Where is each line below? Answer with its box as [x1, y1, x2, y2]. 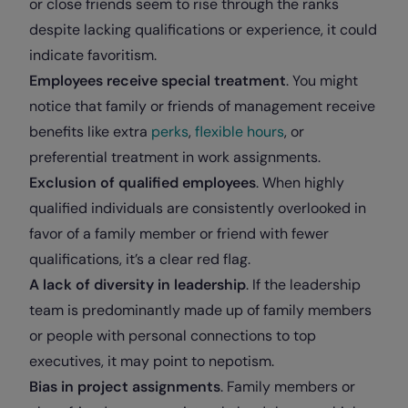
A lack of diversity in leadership [29, 274, 246, 294]
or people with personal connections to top [29, 325, 316, 345]
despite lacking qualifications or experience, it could [29, 19, 377, 39]
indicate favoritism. [29, 45, 157, 65]
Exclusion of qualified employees [29, 172, 256, 192]
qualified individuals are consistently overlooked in [29, 198, 366, 218]
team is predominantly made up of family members [29, 300, 372, 320]
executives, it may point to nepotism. [29, 351, 274, 371]
